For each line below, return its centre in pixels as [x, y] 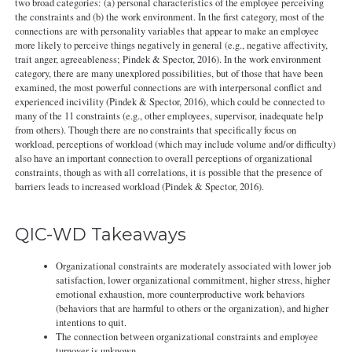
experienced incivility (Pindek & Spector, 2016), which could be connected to [169, 101]
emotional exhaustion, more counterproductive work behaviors [181, 295]
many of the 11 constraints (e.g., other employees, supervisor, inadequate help [169, 115]
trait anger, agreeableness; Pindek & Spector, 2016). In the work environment [168, 59]
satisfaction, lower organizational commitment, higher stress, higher [193, 280]
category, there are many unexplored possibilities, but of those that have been [169, 73]
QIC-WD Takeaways [100, 234]
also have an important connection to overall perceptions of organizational [163, 158]
